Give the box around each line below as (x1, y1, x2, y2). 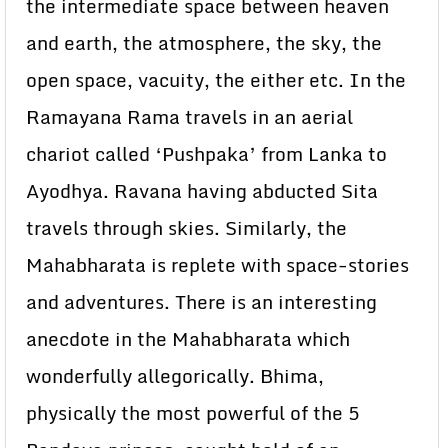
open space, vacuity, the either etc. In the (26, 65, 406, 96)
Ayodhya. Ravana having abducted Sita (26, 176, 378, 207)
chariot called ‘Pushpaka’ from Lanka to (26, 139, 387, 170)
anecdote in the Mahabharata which (26, 324, 350, 355)
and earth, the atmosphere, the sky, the (26, 28, 382, 59)
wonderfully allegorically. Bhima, (26, 361, 324, 392)
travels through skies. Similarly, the (26, 213, 347, 244)
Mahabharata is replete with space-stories (26, 250, 409, 281)
